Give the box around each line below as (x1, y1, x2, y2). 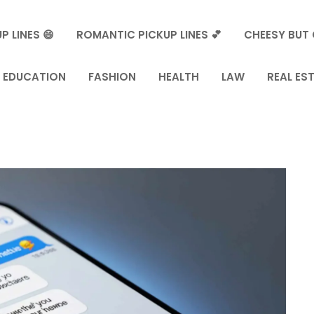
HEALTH (158, 69, 200, 84)
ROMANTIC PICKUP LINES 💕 (76, 27, 222, 42)
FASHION (88, 69, 137, 84)
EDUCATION (3, 69, 67, 84)
